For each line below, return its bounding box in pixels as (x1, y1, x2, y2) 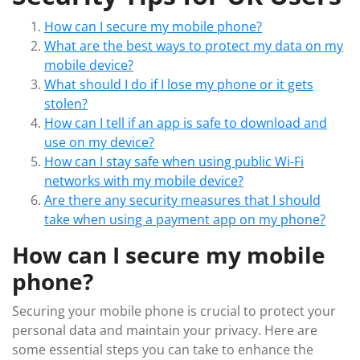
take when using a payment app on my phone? (44, 211, 325, 228)
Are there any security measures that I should (44, 191, 321, 209)
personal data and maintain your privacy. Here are (12, 321, 317, 339)
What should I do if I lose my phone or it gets (44, 76, 313, 93)
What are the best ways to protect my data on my (44, 37, 343, 55)
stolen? (44, 95, 88, 112)
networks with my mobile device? (44, 172, 243, 190)
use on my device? (44, 133, 154, 151)
